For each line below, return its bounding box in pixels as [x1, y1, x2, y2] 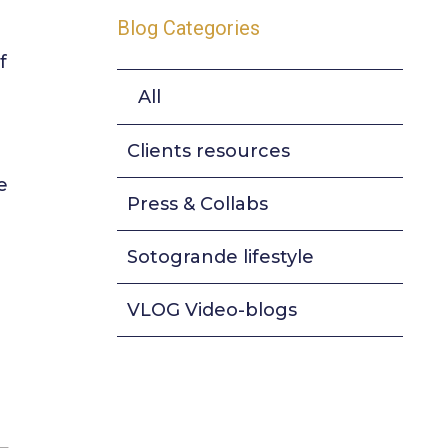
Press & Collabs [126, 192, 268, 215]
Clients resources [126, 139, 290, 162]
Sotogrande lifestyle [126, 245, 314, 268]
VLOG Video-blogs [126, 298, 297, 321]
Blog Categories [116, 16, 260, 41]
